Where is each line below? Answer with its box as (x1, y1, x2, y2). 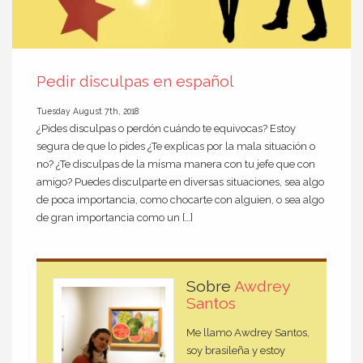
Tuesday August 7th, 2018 (36, 105, 139, 116)
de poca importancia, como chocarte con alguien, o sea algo (36, 193, 324, 206)
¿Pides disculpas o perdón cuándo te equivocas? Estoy (36, 122, 296, 135)
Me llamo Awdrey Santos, (186, 327, 310, 340)
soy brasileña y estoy (186, 344, 285, 357)
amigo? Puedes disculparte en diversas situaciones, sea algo (36, 175, 324, 188)
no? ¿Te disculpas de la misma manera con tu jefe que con (36, 157, 315, 170)
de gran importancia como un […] (36, 211, 193, 224)
